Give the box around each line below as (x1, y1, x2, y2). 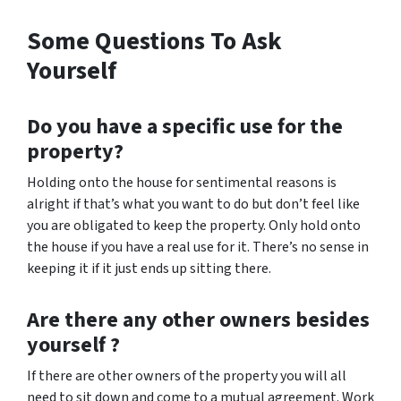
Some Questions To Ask (27, 23, 282, 59)
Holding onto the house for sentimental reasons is (27, 173, 337, 192)
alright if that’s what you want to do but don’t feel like (27, 194, 360, 214)
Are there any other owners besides (27, 304, 370, 336)
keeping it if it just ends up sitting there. (27, 259, 271, 278)
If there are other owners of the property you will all (27, 366, 346, 386)
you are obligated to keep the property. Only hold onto (27, 216, 361, 235)
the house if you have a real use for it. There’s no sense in (27, 237, 369, 257)
